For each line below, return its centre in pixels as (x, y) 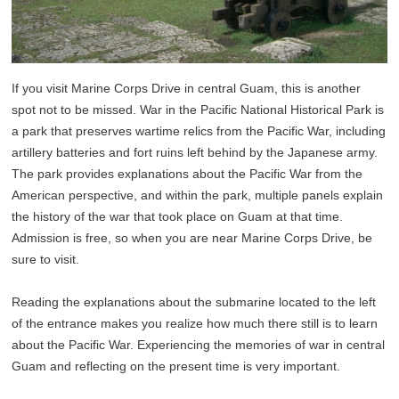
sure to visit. (46, 260)
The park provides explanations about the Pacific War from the (187, 174)
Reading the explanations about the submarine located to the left (194, 302)
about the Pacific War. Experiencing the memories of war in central (199, 345)
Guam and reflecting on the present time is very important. (176, 366)
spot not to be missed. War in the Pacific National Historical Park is (198, 110)
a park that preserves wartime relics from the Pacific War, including (199, 131)
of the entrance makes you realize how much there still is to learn (195, 324)
